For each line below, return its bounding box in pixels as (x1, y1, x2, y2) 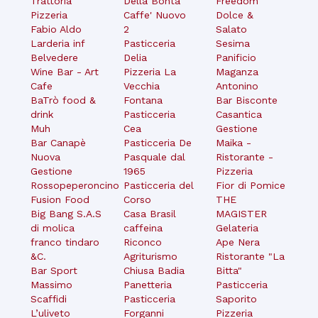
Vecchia (123, 79, 160, 92)
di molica (31, 221, 75, 234)
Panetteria (123, 278, 172, 290)
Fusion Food (31, 193, 90, 205)
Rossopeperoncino (31, 179, 120, 191)
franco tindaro (31, 236, 100, 248)
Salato (216, 23, 248, 35)
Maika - (216, 136, 252, 148)
